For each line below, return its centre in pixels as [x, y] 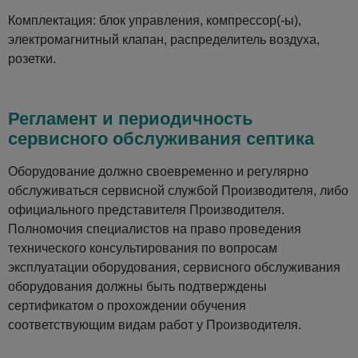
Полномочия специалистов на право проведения [155, 229]
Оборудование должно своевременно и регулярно [158, 171]
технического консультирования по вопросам [143, 248]
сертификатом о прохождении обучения [127, 306]
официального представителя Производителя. [146, 210]
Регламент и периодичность [131, 119]
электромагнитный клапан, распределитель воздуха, [164, 40]
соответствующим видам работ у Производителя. [155, 325]
